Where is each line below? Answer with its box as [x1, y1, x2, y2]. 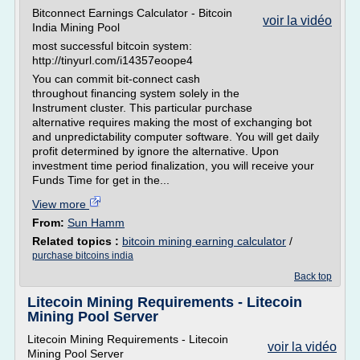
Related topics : [32, 235, 122, 247]
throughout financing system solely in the [32, 87, 239, 100]
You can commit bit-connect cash [32, 72, 200, 85]
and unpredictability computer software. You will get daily [32, 130, 319, 143]
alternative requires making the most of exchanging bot [32, 116, 312, 129]
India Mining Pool [32, 21, 120, 34]
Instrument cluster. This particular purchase [32, 101, 252, 114]
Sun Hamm [67, 216, 125, 229]
